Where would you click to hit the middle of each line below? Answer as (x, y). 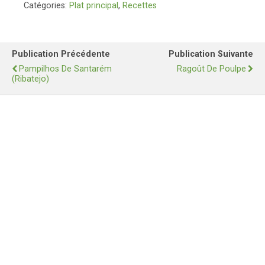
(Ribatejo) (30, 79)
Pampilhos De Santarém (65, 69)
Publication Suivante (211, 54)
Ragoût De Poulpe (211, 69)
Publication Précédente (61, 54)
